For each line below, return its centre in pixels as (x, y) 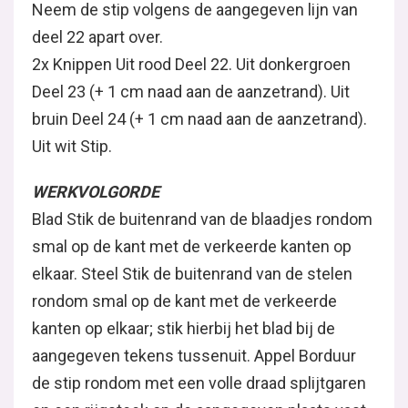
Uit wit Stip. (72, 146)
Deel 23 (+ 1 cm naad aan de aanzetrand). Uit (191, 91)
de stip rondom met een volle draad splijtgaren (199, 382)
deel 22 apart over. (97, 36)
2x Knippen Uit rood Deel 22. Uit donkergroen (191, 64)
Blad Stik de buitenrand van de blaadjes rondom (202, 219)
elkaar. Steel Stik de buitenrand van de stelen (192, 273)
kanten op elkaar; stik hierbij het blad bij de (184, 328)
